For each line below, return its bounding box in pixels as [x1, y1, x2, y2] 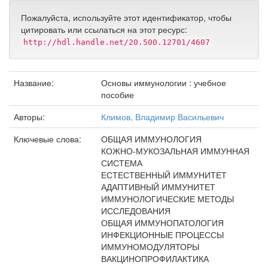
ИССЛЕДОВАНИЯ [101, 205, 170, 217]
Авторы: [14, 111, 47, 123]
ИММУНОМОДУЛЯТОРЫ [101, 240, 199, 252]
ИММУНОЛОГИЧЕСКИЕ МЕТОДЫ [101, 193, 234, 205]
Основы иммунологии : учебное [101, 77, 226, 89]
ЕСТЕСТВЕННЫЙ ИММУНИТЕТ [101, 169, 227, 181]
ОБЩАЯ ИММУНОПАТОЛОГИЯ [101, 217, 224, 229]
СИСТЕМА [101, 157, 142, 169]
